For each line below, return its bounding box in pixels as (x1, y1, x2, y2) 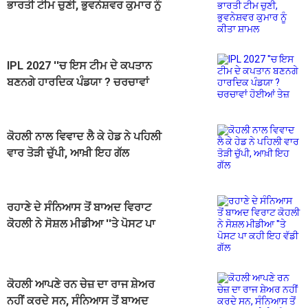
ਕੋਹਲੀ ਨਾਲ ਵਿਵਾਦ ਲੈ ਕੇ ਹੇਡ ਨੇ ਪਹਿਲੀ (7, 130, 162, 144)
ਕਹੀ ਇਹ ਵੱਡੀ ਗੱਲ (7, 234, 82, 247)
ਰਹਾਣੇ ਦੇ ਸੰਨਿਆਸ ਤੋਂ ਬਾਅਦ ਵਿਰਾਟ (7, 201, 151, 214)
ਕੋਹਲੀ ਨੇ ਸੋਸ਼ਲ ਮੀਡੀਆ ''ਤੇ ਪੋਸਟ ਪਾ (7, 217, 155, 231)
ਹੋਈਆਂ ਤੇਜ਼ (7, 92, 52, 106)
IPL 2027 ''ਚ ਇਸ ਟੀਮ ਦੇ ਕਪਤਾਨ (7, 59, 152, 73)
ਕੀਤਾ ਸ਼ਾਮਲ (7, 15, 57, 29)
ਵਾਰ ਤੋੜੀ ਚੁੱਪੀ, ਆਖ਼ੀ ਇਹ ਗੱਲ (7, 146, 129, 160)
